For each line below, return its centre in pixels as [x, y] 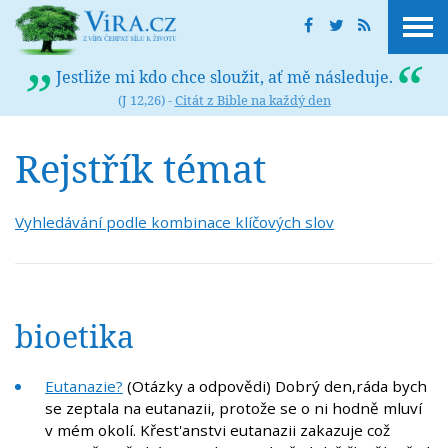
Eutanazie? [84, 386]
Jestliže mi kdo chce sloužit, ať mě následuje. [224, 77]
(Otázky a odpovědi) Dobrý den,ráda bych [275, 386]
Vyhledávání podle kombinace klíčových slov [174, 222]
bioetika [74, 337]
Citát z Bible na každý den [252, 100]
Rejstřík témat [140, 168]
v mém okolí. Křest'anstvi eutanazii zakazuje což [217, 430]
